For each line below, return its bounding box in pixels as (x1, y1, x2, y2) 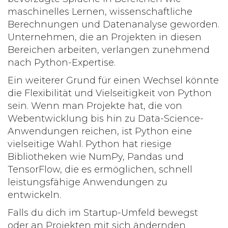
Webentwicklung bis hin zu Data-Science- (8, 113, 204, 125)
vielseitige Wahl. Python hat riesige (8, 138, 172, 150)
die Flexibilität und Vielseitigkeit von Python (8, 88, 212, 99)
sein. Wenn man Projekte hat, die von (8, 100, 182, 112)
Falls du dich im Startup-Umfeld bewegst (8, 207, 198, 219)
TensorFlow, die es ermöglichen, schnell (8, 164, 192, 176)
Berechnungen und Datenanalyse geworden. (8, 19, 219, 31)
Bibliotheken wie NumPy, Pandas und (8, 151, 184, 163)
